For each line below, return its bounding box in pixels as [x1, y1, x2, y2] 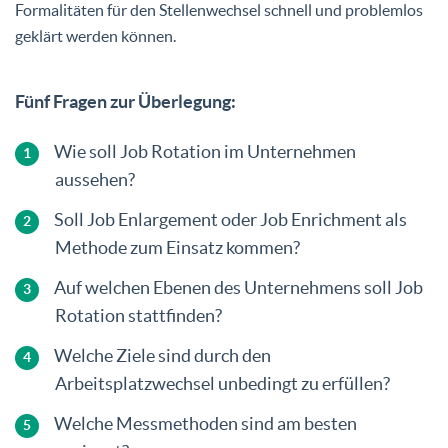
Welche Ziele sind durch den [54, 344, 271, 366]
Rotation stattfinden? [55, 304, 222, 326]
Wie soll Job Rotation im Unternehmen [54, 140, 356, 162]
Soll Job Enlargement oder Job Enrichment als [54, 208, 407, 230]
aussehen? [55, 168, 135, 190]
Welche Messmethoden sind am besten [54, 412, 357, 434]
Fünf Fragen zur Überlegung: [15, 90, 236, 112]
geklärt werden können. [15, 26, 176, 45]
